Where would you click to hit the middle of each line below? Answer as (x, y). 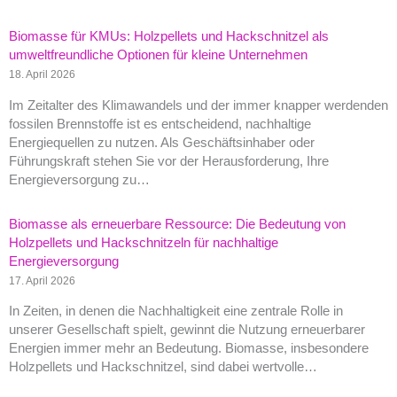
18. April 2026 (42, 74)
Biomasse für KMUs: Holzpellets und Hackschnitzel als (169, 36)
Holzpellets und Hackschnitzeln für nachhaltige (144, 242)
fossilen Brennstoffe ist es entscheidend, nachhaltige (160, 124)
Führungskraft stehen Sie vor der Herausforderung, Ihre (169, 161)
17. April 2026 (42, 280)
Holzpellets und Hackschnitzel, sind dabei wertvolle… (163, 367)
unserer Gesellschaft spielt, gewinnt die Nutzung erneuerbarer (187, 330)
